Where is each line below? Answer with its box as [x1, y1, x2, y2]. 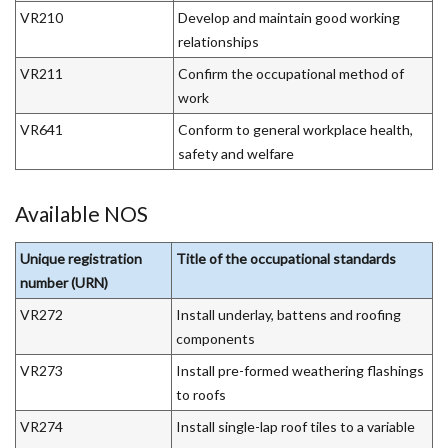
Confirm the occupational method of [178, 64, 404, 82]
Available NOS [15, 200, 148, 226]
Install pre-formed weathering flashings [176, 361, 424, 379]
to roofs [176, 385, 226, 403]
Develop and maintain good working [178, 8, 400, 26]
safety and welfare [178, 144, 294, 162]
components [176, 329, 255, 347]
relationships [178, 32, 259, 50]
